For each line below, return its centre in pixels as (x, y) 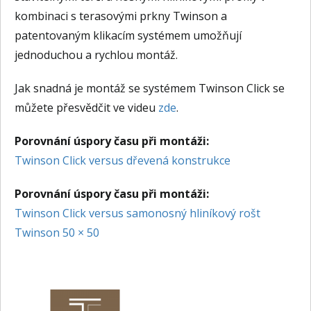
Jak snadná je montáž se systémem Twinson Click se (150, 88)
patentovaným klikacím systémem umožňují (128, 35)
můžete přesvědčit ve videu (86, 108)
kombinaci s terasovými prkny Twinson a (121, 16)
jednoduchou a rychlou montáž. (96, 55)
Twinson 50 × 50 (57, 233)
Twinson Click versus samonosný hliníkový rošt (137, 213)
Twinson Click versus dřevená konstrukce (123, 160)
